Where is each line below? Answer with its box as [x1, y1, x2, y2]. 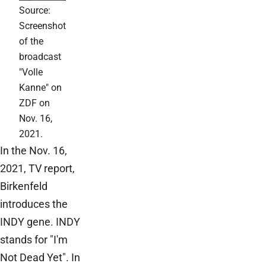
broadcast [18, 50, 61, 62]
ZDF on [18, 97, 50, 109]
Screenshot [18, 20, 66, 31]
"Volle [18, 66, 43, 78]
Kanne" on [18, 81, 62, 93]
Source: [18, 4, 50, 16]
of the [18, 35, 43, 47]
